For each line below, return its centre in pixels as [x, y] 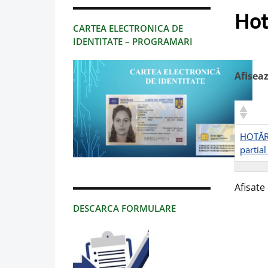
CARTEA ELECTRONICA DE [128, 28]
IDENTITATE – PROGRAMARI [133, 42]
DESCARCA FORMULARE [124, 208]
